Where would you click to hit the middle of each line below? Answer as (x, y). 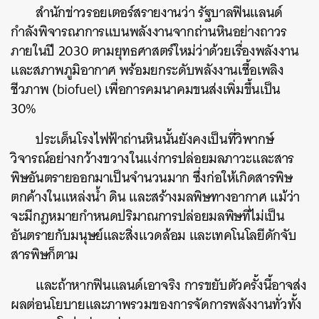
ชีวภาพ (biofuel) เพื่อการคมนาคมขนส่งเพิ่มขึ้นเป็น (146, 89)
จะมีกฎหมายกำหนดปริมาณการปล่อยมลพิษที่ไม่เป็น (148, 216)
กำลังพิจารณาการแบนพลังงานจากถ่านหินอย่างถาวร (149, 32)
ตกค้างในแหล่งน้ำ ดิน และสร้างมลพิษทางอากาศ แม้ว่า (155, 197)
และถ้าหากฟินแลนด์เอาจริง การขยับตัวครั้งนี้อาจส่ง (171, 285)
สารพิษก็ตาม (45, 255)
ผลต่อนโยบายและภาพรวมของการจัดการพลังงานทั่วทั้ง (156, 304)
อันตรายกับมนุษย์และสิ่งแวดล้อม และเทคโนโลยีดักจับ (154, 235)
